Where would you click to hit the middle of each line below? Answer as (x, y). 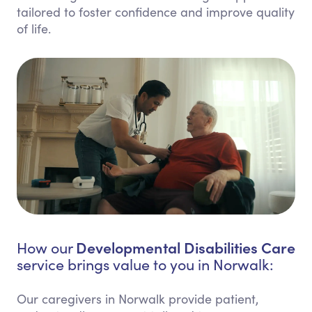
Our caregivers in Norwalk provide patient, (138, 299)
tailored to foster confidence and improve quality (156, 12)
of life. (34, 29)
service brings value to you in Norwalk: (145, 265)
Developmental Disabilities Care (186, 247)
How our (46, 248)
